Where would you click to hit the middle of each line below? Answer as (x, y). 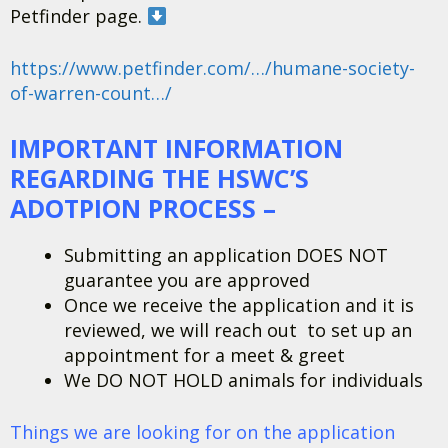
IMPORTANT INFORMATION (176, 148)
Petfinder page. (78, 16)
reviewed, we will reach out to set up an (238, 330)
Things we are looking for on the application (202, 432)
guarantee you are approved (187, 280)
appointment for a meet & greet (204, 355)
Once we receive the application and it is (239, 305)
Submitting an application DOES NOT (226, 255)
